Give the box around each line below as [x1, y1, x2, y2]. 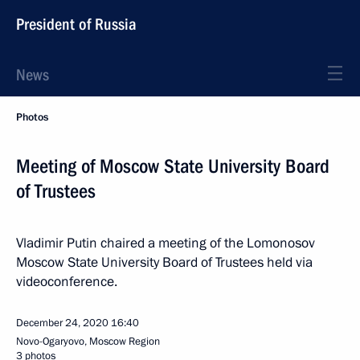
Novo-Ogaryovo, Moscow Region [16, 334, 160, 349]
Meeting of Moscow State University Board [16, 155, 329, 178]
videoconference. [16, 272, 117, 291]
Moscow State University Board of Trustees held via [16, 253, 313, 272]
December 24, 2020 [16, 316, 108, 330]
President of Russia [16, 14, 137, 34]
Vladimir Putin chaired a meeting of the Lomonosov [16, 234, 315, 252]
